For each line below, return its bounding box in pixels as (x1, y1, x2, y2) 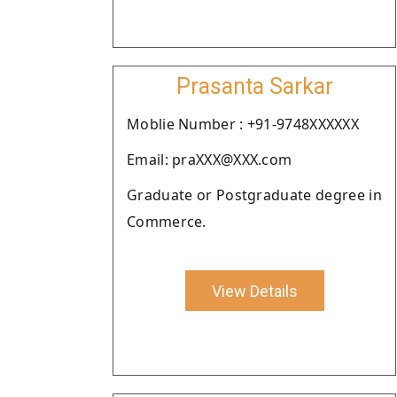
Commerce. (127, 212, 206, 231)
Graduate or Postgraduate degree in (127, 185, 382, 205)
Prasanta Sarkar (175, 74, 333, 99)
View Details (211, 281, 298, 300)
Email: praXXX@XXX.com (127, 150, 292, 169)
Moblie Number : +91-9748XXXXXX (127, 114, 359, 134)
